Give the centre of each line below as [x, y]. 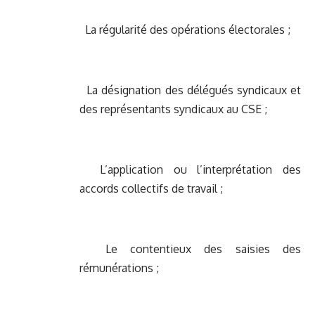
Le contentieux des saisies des [190, 249]
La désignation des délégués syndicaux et [190, 90]
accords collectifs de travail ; [151, 189]
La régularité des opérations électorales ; [185, 30]
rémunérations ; [119, 268]
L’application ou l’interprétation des [190, 170]
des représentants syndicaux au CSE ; [173, 109]
